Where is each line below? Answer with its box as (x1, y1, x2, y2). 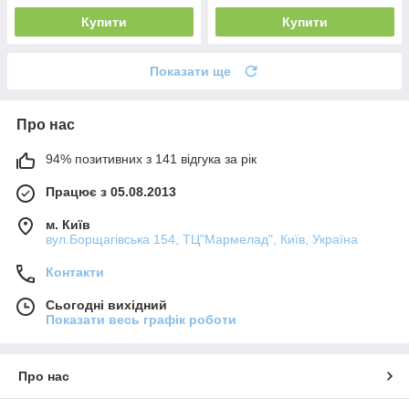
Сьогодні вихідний (46, 297, 167, 312)
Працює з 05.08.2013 (46, 184, 176, 199)
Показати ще (150, 63, 231, 79)
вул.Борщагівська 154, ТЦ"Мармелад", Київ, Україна (46, 231, 358, 246)
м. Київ (46, 216, 90, 232)
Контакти (46, 264, 104, 279)
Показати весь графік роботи (46, 311, 236, 327)
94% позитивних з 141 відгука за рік (46, 151, 257, 166)
